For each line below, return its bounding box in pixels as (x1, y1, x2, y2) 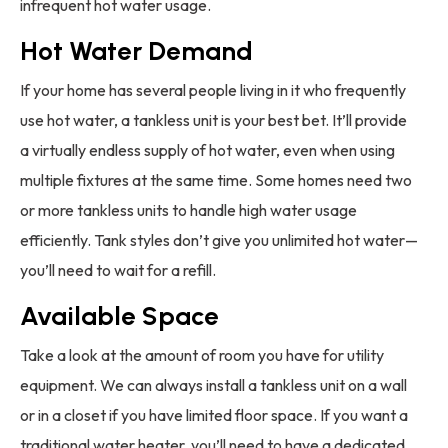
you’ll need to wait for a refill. (20, 260, 216, 281)
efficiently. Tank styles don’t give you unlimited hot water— (20, 230, 418, 251)
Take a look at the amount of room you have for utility (20, 345, 384, 366)
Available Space (20, 300, 219, 333)
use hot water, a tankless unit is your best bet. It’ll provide (20, 110, 407, 131)
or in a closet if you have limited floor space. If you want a (20, 405, 408, 426)
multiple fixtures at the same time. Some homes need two (20, 170, 412, 191)
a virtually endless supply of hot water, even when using (20, 140, 395, 161)
